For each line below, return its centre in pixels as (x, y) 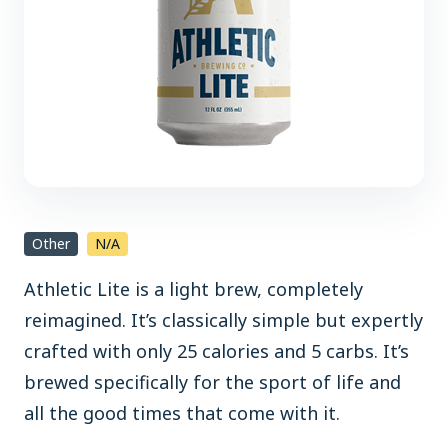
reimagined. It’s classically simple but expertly (223, 320)
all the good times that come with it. (182, 413)
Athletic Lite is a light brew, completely (193, 289)
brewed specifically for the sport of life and (212, 382)
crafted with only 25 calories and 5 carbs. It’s (216, 351)
